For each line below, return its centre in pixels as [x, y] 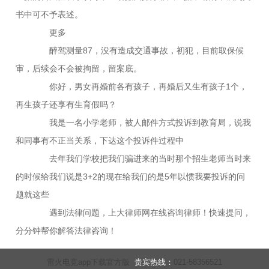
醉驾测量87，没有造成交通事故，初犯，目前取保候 [138, 50]
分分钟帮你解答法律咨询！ [66, 230]
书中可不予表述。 [50, 14]
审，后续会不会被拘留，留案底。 [79, 68]
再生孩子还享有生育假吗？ [66, 104]
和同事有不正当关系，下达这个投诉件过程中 [100, 140]
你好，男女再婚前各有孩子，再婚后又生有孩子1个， [140, 86]
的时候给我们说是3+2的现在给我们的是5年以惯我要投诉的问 [131, 176]
